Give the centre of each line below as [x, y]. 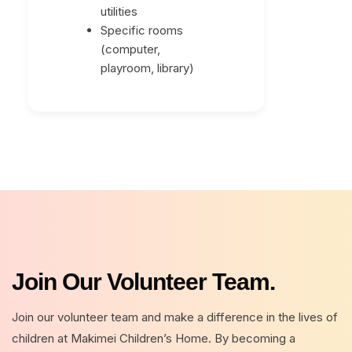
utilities [119, 12]
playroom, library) [148, 68]
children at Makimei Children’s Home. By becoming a [154, 338]
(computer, [131, 49]
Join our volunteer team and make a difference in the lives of [175, 317]
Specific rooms [142, 31]
